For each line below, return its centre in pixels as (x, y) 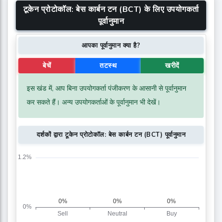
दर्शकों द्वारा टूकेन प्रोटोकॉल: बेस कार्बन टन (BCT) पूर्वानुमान (111, 135)
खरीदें (172, 66)
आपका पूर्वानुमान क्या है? (111, 45)
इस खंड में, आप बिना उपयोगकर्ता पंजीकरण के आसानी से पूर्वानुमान (107, 89)
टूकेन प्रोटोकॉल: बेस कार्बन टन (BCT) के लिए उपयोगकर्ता (111, 9)
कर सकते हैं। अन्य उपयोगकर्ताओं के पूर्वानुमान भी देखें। (94, 103)
